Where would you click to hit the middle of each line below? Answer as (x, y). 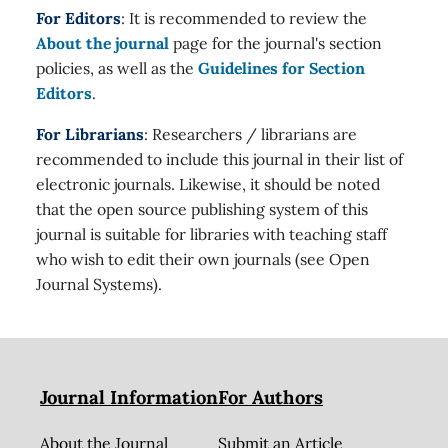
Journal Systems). (99, 283)
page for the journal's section (275, 43)
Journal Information (128, 396)
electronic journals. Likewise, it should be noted (208, 183)
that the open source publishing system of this (202, 208)
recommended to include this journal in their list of (219, 158)
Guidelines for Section (281, 68)
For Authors (270, 396)
